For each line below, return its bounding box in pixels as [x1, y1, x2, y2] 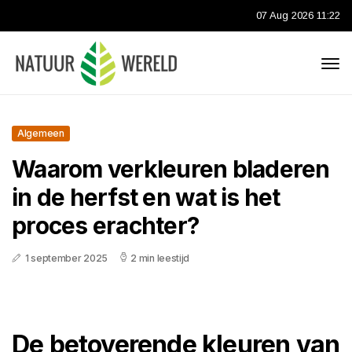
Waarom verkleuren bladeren [12, 155, 330, 183]
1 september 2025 [24, 252, 108, 264]
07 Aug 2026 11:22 [256, 9, 340, 21]
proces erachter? [12, 211, 199, 240]
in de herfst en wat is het [12, 183, 280, 211]
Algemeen [17, 127, 64, 139]
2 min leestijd [130, 252, 190, 264]
